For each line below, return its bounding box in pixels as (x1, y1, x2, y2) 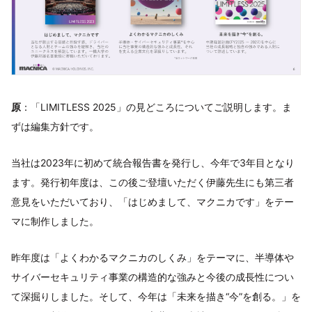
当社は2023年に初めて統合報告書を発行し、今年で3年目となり (11, 156, 295, 169)
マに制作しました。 (11, 214, 99, 227)
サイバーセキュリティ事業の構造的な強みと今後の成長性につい (11, 270, 294, 283)
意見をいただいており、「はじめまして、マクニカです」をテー (11, 195, 294, 208)
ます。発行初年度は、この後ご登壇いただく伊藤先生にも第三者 (11, 175, 294, 188)
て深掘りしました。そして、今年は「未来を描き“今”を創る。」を (11, 290, 301, 302)
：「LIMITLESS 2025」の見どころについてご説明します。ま (21, 100, 292, 113)
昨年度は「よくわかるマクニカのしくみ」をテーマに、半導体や (11, 251, 294, 263)
